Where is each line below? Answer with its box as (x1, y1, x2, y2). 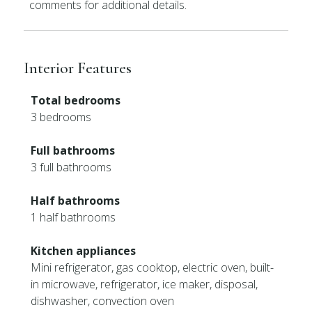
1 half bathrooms (31, 210, 116, 225)
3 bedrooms (31, 109, 92, 125)
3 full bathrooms (31, 159, 112, 175)
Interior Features (24, 58, 132, 78)
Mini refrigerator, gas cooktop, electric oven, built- (31, 260, 274, 275)
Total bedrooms (31, 93, 121, 108)
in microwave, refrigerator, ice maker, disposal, (31, 276, 258, 292)
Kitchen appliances (31, 243, 136, 258)
